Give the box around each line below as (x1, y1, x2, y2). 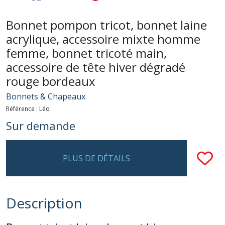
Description (6, 193, 82, 212)
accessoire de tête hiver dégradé (6, 58, 185, 75)
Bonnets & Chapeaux (6, 90, 85, 102)
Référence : (6, 104, 39, 113)
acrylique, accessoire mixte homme (6, 30, 200, 47)
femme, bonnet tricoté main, (6, 44, 167, 61)
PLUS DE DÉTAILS (63, 152, 130, 164)
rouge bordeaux (6, 72, 95, 89)
